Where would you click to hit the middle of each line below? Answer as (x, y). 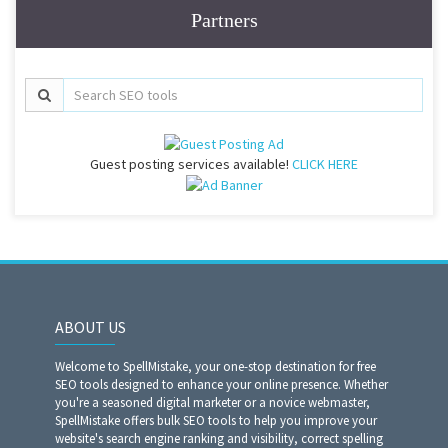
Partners (224, 20)
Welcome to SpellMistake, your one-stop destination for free (215, 367)
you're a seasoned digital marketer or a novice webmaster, (212, 403)
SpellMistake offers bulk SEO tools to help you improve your (216, 421)
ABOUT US (90, 327)
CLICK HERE (325, 163)
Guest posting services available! (191, 163)
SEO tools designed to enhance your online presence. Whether (221, 385)
